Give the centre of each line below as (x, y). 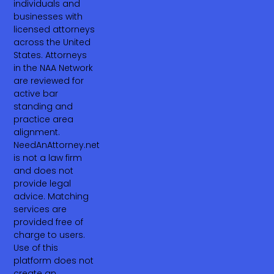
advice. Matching (51, 196)
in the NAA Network (54, 68)
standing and (43, 106)
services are (40, 209)
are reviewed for (49, 80)
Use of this (36, 247)
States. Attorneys (50, 55)
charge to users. (50, 235)
